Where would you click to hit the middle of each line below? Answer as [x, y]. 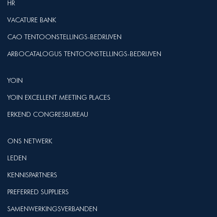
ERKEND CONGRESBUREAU [48, 114]
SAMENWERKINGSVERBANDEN [52, 209]
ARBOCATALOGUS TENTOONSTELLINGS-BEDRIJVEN [84, 54]
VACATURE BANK [32, 20]
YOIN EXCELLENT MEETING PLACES [59, 97]
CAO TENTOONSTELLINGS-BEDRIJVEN [64, 37]
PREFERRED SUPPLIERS [38, 192]
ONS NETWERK [30, 141]
